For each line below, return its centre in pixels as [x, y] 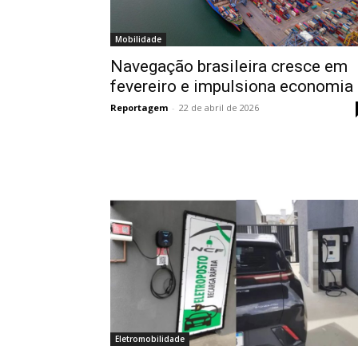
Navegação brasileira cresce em [229, 67]
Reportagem [139, 108]
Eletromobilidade [150, 338]
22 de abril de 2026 [219, 108]
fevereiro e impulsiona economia [232, 87]
